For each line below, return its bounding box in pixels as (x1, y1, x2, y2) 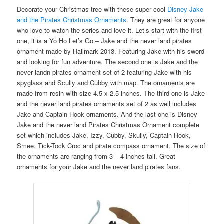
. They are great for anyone (126, 15, 205, 25)
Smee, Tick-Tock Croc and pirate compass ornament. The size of (17, 141, 206, 151)
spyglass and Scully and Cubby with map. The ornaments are (17, 78, 195, 88)
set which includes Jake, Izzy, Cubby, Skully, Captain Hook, (17, 130, 191, 140)
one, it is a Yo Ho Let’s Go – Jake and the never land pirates (17, 36, 192, 46)
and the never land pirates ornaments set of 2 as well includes (17, 99, 197, 109)
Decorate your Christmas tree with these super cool (17, 4, 168, 14)
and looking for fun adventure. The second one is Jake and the (17, 57, 198, 67)
